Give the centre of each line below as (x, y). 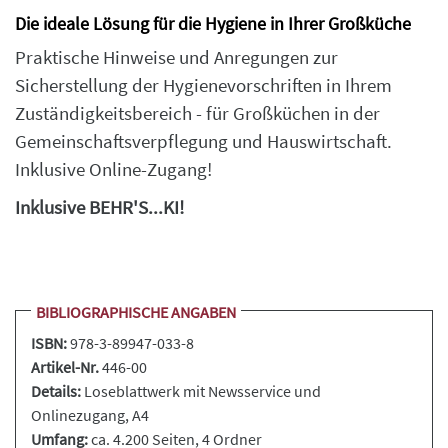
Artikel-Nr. (65, 367)
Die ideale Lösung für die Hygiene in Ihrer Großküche (213, 23)
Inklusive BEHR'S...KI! (99, 207)
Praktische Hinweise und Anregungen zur (176, 57)
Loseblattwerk (132, 391)
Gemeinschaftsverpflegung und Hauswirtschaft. (203, 141)
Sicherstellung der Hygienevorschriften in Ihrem (203, 85)
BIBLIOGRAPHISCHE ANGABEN (136, 312)
